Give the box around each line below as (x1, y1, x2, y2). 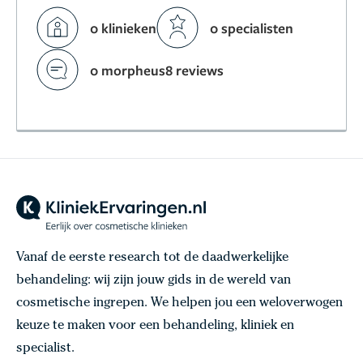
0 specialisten (210, 18, 294, 37)
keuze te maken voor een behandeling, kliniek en (16, 319, 294, 333)
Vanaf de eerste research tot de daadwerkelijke (16, 251, 288, 265)
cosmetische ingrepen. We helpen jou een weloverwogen (16, 297, 343, 310)
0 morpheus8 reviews (90, 60, 224, 79)
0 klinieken (90, 18, 157, 37)
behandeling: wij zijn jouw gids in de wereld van (16, 274, 291, 288)
